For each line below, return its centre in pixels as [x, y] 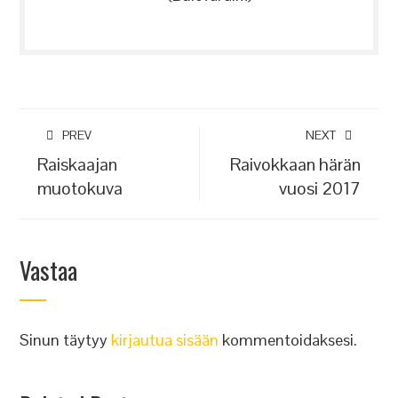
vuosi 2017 [319, 188]
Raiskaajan [78, 164]
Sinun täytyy [66, 340]
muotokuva [80, 188]
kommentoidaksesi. [288, 340]
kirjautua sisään [165, 340]
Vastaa [49, 270]
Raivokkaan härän [295, 164]
